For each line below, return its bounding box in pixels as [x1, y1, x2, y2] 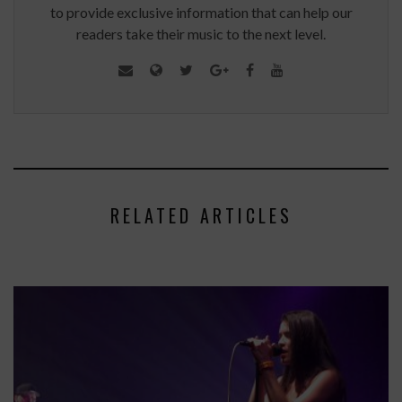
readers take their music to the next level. [76, 25, 326, 42]
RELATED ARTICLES [109, 202, 293, 229]
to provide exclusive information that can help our [49, 4, 353, 21]
